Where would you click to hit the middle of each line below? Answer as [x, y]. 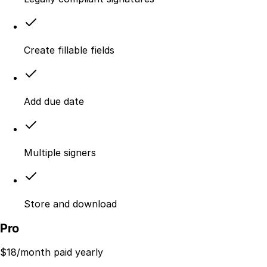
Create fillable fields [69, 50]
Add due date [54, 102]
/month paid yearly [60, 252]
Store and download [70, 204]
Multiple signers [60, 153]
